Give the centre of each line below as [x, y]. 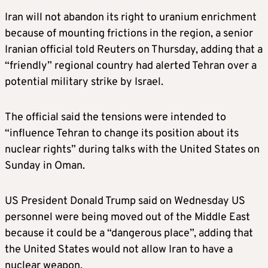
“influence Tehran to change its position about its [122, 134]
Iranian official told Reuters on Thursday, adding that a [134, 50]
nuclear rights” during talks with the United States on [132, 150]
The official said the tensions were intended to [115, 118]
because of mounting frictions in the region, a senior [129, 34]
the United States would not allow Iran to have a [119, 250]
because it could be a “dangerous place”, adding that [129, 234]
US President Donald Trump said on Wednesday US [125, 202]
